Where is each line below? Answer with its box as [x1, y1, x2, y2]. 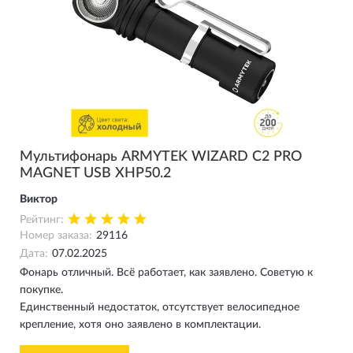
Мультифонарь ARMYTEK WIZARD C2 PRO [20, 150, 302, 164]
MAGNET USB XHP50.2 [20, 166, 171, 180]
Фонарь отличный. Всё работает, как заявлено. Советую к [20, 267, 313, 278]
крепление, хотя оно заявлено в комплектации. [20, 319, 261, 330]
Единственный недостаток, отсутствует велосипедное [20, 302, 299, 313]
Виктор [20, 194, 58, 205]
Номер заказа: [20, 230, 92, 241]
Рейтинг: [20, 214, 64, 225]
